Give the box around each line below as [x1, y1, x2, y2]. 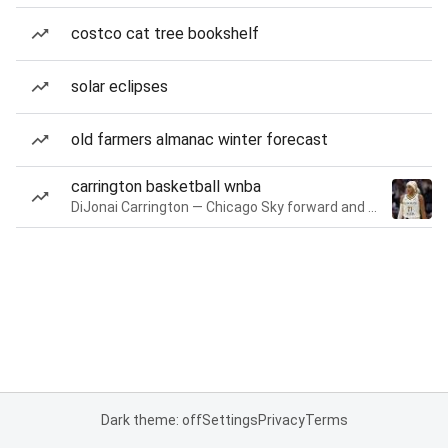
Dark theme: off [100, 412, 202, 428]
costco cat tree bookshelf [71, 24, 259, 43]
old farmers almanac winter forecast [71, 130, 328, 149]
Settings [201, 412, 258, 428]
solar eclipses [71, 77, 168, 96]
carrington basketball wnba [71, 177, 261, 196]
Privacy [257, 412, 305, 428]
